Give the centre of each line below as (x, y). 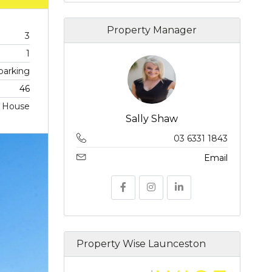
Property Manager (152, 30)
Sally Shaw (152, 119)
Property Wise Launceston (141, 244)
